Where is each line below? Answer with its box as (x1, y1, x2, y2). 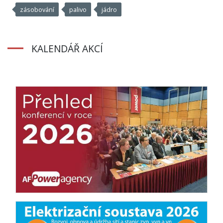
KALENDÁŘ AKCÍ (31, 41, 103, 55)
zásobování (20, 4, 54, 14)
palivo (69, 4, 87, 14)
